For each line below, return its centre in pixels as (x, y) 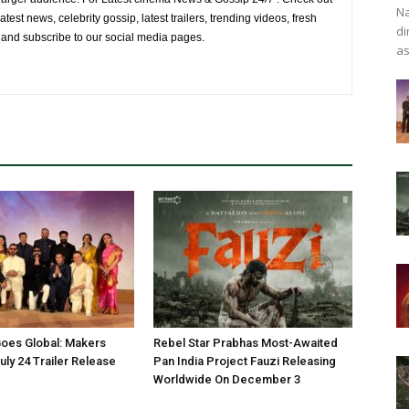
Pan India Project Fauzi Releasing (245, 361)
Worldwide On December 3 (227, 379)
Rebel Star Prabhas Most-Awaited (246, 343)
